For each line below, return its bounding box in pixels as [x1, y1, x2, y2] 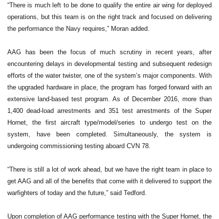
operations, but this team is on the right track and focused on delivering [7, 13, 212, 21]
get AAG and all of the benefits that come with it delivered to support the [7, 177, 212, 185]
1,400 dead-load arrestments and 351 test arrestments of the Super [7, 107, 212, 115]
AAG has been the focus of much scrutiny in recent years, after [7, 48, 212, 56]
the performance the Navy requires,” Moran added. [7, 25, 150, 33]
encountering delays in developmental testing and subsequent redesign [7, 60, 212, 68]
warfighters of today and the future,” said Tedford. [7, 189, 147, 197]
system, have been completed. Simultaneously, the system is [7, 131, 212, 138]
